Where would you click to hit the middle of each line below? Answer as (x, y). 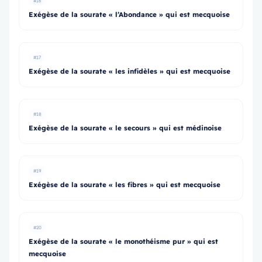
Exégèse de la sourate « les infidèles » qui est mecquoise (130, 71)
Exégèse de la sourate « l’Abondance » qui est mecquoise (129, 14)
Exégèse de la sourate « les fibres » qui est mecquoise (125, 185)
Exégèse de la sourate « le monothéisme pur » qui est (123, 241)
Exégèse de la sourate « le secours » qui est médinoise (125, 128)
